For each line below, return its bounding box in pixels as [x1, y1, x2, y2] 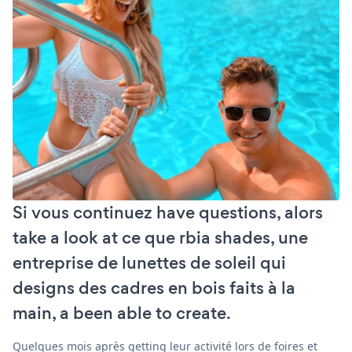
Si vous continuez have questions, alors [13, 200, 323, 225]
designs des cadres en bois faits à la [13, 275, 295, 300]
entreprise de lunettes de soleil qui [13, 250, 286, 275]
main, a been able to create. [13, 300, 231, 325]
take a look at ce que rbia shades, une [13, 225, 308, 250]
